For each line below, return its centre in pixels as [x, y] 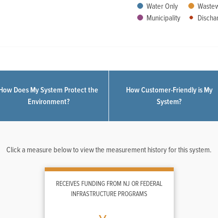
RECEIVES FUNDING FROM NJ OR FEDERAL [109, 184]
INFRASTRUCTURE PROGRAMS [109, 194]
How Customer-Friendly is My [169, 90]
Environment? [48, 102]
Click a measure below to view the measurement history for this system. [109, 150]
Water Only [161, 6]
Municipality [163, 18]
